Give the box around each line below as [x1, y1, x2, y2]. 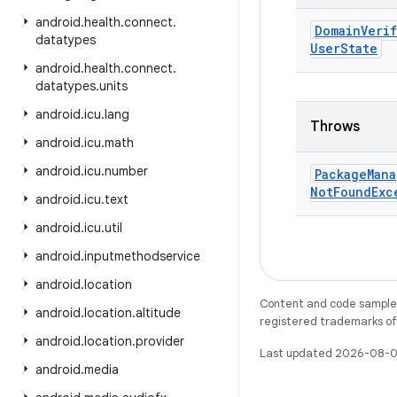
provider [136, 333, 184, 349]
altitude [136, 305, 181, 321]
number [105, 163, 148, 179]
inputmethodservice [84, 248, 200, 264]
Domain [315, 22, 361, 39]
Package [315, 166, 367, 183]
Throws [310, 118, 360, 136]
